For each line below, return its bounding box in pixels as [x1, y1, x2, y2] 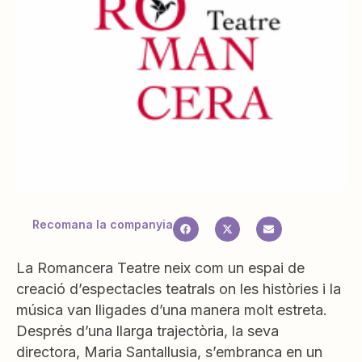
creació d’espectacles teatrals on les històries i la [16, 280, 341, 298]
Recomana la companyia [32, 217, 173, 231]
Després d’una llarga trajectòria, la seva [16, 322, 279, 340]
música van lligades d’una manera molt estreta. [16, 301, 327, 319]
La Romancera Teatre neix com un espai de [16, 259, 305, 277]
